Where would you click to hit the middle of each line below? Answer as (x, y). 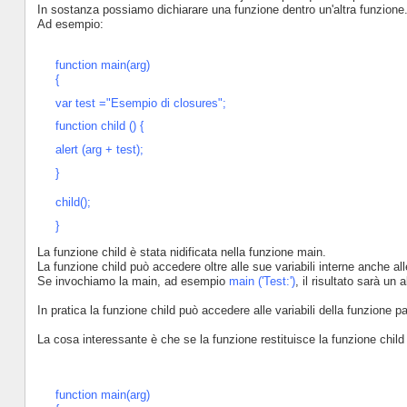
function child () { (99, 126)
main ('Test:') (262, 281)
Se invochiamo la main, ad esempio (133, 281)
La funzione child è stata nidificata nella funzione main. (181, 252)
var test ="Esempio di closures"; (140, 103)
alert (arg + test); (99, 150)
